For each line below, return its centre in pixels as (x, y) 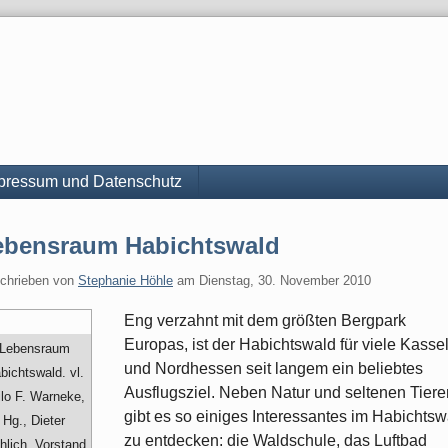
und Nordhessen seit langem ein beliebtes (273, 369)
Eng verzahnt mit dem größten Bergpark (265, 321)
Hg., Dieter (34, 421)
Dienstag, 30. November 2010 (285, 281)
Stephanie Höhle (125, 281)
